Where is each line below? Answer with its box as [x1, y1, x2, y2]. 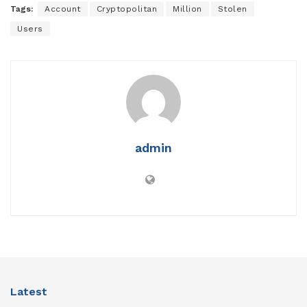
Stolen [217, 4, 247, 14]
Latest [10, 285, 47, 299]
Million [173, 4, 202, 14]
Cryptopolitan [96, 4, 157, 14]
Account [45, 4, 81, 14]
